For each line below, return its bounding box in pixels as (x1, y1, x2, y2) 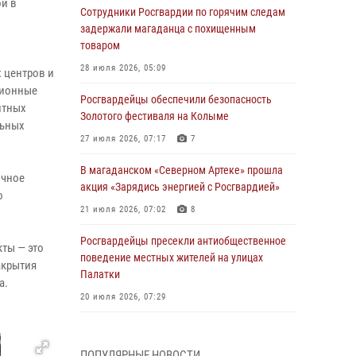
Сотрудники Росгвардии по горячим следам (80, 6, 285, 18)
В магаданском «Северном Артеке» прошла (80, 164, 283, 176)
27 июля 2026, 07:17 (80, 133, 166, 144)
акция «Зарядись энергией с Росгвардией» (80, 180, 280, 193)
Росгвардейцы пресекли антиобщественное (80, 234, 286, 247)
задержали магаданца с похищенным (80, 22, 256, 35)
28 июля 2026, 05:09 (80, 63, 166, 73)
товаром (80, 39, 120, 52)
